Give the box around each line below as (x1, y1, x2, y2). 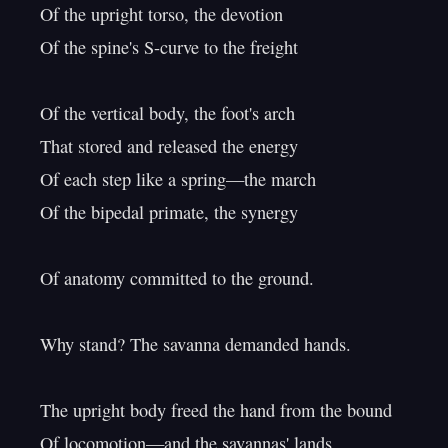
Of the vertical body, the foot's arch (40, 101, 295, 125)
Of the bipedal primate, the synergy (40, 200, 298, 224)
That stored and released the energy (40, 134, 298, 158)
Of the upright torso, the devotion (40, 2, 283, 26)
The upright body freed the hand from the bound (40, 398, 392, 422)
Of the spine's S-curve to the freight (40, 35, 298, 59)
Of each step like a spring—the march (40, 167, 316, 191)
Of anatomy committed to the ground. (40, 266, 314, 290)
